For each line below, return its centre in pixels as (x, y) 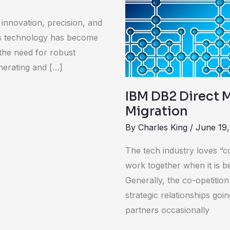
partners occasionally (167, 210)
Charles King (164, 128)
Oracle (138, 60)
